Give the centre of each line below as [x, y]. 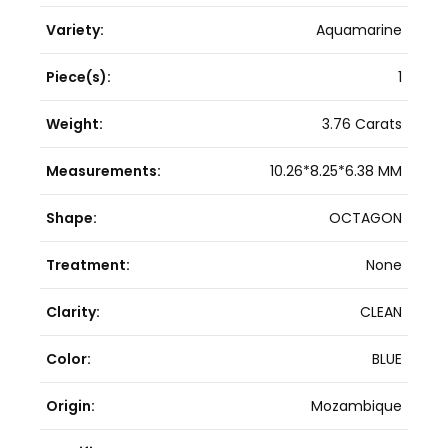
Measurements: [103, 170]
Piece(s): [78, 76]
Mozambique [356, 405]
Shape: [71, 217]
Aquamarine [359, 29]
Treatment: [88, 264]
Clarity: [73, 311]
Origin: [70, 405]
